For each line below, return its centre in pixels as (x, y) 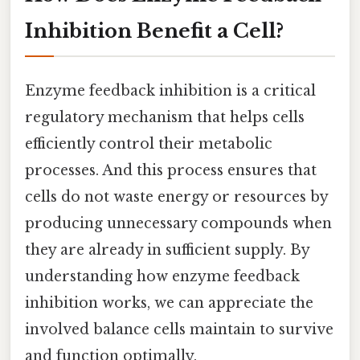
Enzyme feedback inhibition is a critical (170, 90)
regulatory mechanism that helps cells (165, 117)
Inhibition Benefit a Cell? (154, 31)
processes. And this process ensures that (171, 170)
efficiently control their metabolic (149, 143)
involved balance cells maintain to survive (179, 329)
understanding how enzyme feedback (162, 276)
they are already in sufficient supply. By (167, 250)
